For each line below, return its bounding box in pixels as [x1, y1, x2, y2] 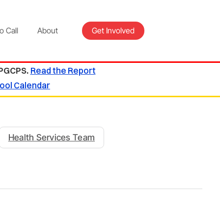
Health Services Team [8, 132, 95, 143]
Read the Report [30, 65, 96, 76]
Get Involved [91, 26, 135, 36]
